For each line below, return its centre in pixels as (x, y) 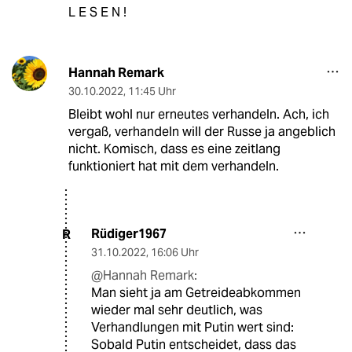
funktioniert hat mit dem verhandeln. (173, 167)
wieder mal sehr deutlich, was (177, 310)
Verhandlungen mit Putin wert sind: (192, 328)
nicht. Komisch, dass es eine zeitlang (174, 149)
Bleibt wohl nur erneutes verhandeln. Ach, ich (198, 115)
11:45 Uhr (152, 92)
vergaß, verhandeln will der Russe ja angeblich (202, 132)
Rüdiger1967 (129, 234)
